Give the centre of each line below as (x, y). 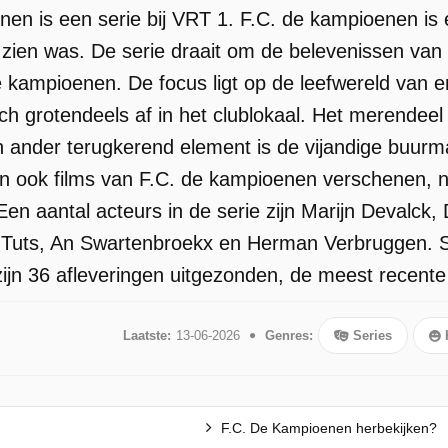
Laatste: (146, 335)
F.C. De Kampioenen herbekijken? (327, 427)
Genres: (288, 335)
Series (370, 335)
